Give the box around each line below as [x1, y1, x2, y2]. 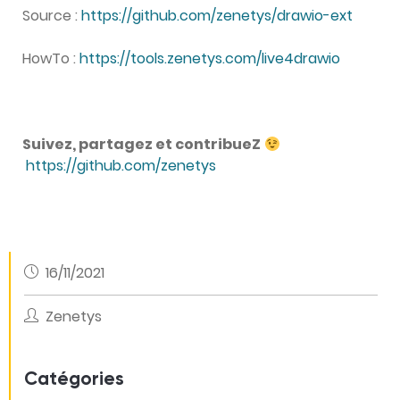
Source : [22, 5, 81, 27]
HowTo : [22, 48, 79, 70]
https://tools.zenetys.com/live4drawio [79, 48, 340, 70]
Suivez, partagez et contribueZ [22, 134, 261, 155]
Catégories [24, 371, 124, 390]
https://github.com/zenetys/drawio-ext [81, 5, 353, 27]
